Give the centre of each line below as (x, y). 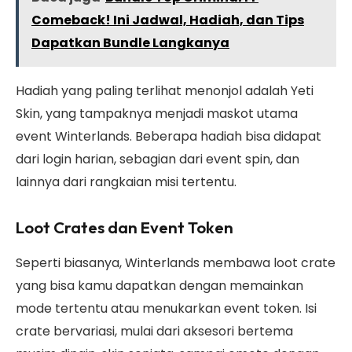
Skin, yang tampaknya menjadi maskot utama (157, 114)
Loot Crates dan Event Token (125, 227)
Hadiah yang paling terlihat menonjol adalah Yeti (165, 91)
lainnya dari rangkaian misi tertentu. (126, 182)
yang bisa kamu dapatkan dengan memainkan (159, 285)
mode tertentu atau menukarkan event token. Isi (166, 308)
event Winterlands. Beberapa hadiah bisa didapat (169, 137)
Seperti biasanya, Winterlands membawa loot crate (176, 262)
